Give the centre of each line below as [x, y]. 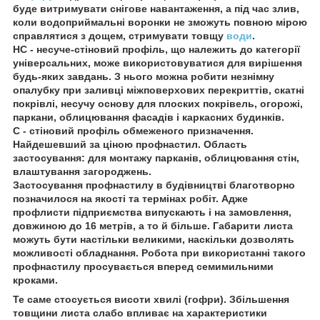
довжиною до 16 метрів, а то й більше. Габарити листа [153, 225]
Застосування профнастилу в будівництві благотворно [154, 185]
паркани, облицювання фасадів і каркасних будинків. [149, 117]
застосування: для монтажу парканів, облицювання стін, [156, 157]
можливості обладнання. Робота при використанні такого [159, 252]
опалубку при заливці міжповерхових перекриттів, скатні [159, 90]
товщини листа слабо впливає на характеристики [140, 312]
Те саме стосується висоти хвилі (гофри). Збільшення [151, 299]
